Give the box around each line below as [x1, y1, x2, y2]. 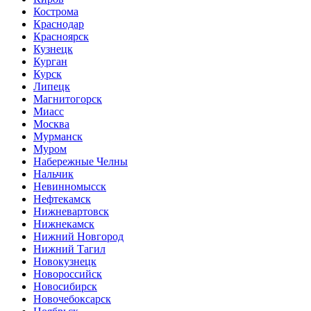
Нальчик [33, 167, 74, 180]
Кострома [33, 5, 78, 17]
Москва [33, 117, 69, 130]
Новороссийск [33, 267, 102, 280]
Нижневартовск [33, 205, 109, 217]
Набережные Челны [33, 155, 128, 167]
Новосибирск [33, 280, 97, 292]
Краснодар [33, 17, 84, 30]
